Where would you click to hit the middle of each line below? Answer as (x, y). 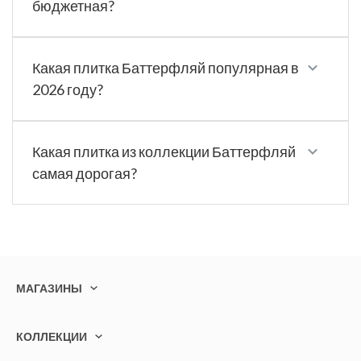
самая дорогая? (85, 174)
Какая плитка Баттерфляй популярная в (166, 68)
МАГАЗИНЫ (49, 288)
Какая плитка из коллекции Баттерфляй (164, 152)
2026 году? (68, 90)
